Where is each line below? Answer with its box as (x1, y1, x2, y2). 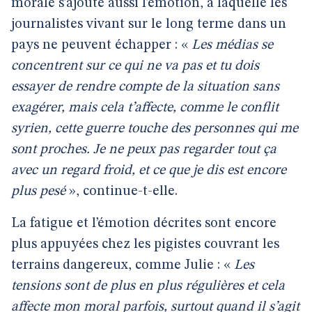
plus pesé (11, 185, 65, 198)
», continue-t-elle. (65, 185, 178, 198)
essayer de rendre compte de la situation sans (11, 80, 279, 94)
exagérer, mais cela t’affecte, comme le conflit (11, 101, 279, 115)
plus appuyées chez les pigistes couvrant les (11, 237, 279, 251)
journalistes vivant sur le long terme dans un (11, 17, 286, 31)
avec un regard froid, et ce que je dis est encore (11, 164, 286, 178)
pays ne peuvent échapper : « (11, 38, 192, 52)
